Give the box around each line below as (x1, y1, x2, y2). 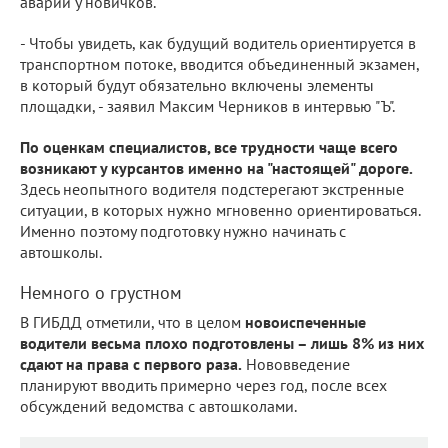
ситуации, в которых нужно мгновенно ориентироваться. (20, 199, 420, 220)
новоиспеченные (245, 311, 366, 332)
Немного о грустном (20, 280, 182, 304)
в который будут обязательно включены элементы (20, 74, 374, 95)
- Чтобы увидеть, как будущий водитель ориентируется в (20, 32, 416, 53)
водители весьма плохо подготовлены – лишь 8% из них (20, 332, 424, 353)
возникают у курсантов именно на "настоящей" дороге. (20, 157, 412, 178)
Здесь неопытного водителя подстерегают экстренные (20, 178, 404, 199)
